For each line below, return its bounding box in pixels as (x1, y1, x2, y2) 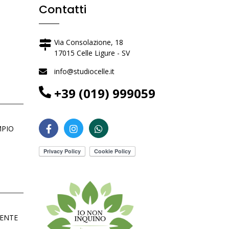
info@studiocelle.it (54, 66, 114, 76)
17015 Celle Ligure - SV (54, 48, 130, 58)
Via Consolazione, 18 (54, 37, 123, 47)
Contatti (39, 2, 86, 17)
